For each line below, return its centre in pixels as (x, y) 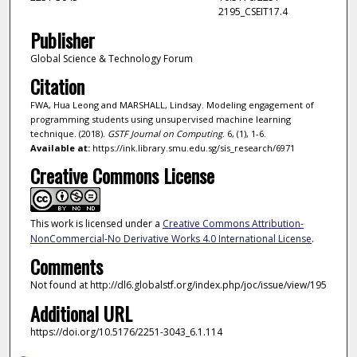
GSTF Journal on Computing (165, 134)
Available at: (60, 148)
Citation (57, 86)
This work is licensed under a (96, 223)
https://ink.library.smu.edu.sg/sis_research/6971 (192, 148)
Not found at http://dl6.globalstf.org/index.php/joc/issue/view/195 (178, 285)
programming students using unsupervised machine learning (160, 120)
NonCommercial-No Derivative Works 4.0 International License (171, 238)
